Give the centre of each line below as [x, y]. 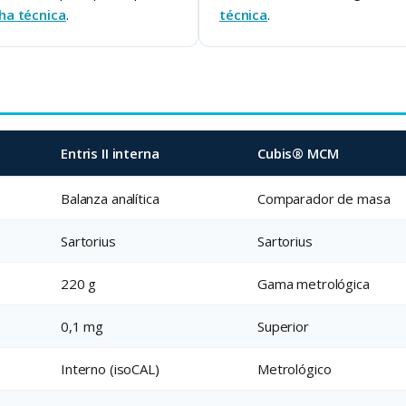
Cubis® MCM [298, 154]
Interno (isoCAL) [110, 369]
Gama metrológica [314, 284]
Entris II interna [110, 154]
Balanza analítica [110, 199]
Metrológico [295, 369]
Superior [283, 327]
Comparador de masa [324, 199]
